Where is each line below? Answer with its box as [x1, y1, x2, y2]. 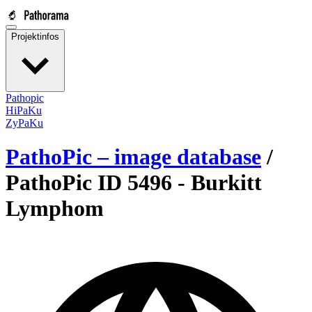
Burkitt [191, 170, 262, 196]
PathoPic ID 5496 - [6, 170, 191, 196]
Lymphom [6, 196, 104, 221]
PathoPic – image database [6, 144, 261, 170]
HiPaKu [6, 104, 42, 116]
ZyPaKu [6, 117, 43, 129]
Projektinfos [11, 31, 59, 42]
